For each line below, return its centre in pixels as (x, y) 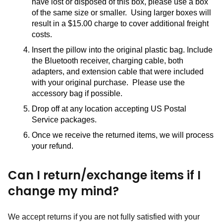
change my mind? (63, 191)
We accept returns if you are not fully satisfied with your (104, 217)
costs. (44, 34)
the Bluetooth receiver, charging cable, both (108, 61)
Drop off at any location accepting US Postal (109, 109)
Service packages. (64, 120)
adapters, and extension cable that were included (118, 72)
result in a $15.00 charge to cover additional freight (120, 24)
